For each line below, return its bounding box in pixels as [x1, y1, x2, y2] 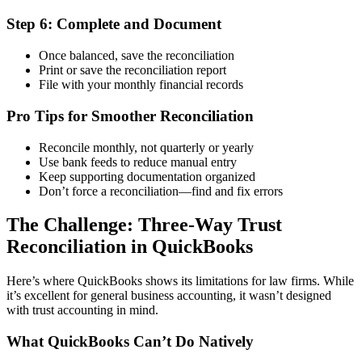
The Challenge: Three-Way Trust [6, 214, 282, 236]
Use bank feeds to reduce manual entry [39, 154, 237, 169]
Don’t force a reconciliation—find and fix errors [39, 183, 283, 198]
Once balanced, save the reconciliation [39, 48, 234, 63]
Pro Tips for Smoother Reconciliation [6, 107, 254, 124]
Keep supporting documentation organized [39, 169, 255, 183]
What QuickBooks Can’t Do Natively [6, 333, 254, 351]
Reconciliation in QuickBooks [6, 236, 253, 258]
